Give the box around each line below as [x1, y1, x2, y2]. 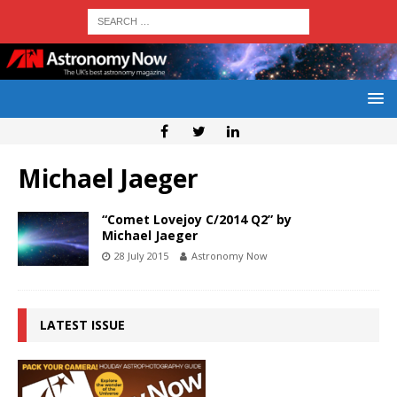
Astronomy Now [191, 249, 268, 263]
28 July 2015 [114, 249, 168, 263]
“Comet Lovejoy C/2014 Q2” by [102, 211, 292, 229]
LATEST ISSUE [40, 316, 125, 334]
